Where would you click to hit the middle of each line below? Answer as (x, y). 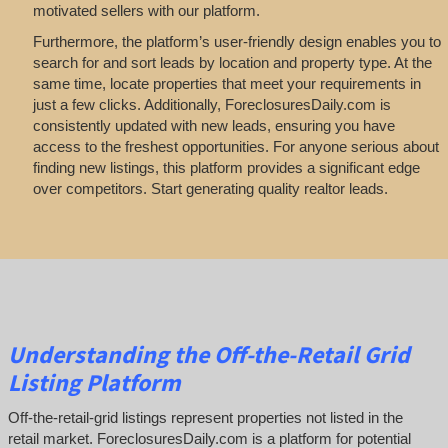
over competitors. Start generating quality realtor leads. (210, 189)
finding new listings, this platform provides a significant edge (226, 168)
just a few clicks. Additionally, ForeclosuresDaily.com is (211, 105)
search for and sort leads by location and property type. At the (232, 63)
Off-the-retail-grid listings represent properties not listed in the (205, 417)
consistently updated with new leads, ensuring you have (213, 126)
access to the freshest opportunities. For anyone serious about (235, 147)
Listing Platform (94, 383)
